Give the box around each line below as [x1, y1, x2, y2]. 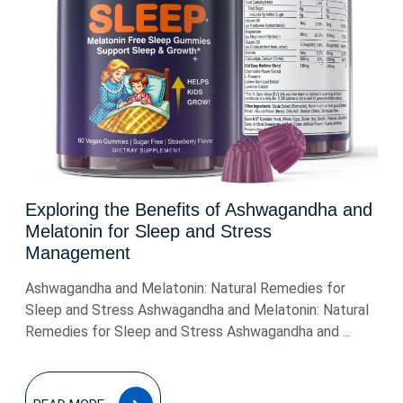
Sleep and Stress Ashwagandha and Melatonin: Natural [25, 301, 369, 318]
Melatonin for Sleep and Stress [25, 221, 272, 241]
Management [25, 243, 130, 263]
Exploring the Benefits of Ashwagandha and [25, 200, 372, 219]
